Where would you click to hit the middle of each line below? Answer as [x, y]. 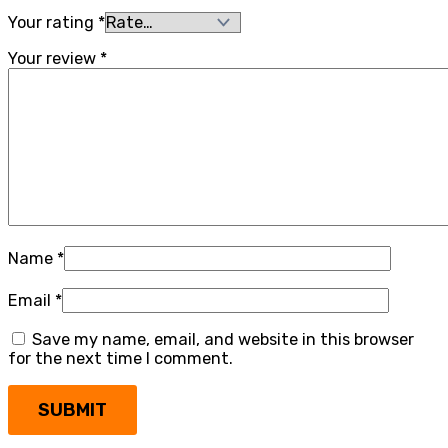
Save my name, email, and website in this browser [223, 340]
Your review [54, 58]
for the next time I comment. [120, 359]
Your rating [53, 22]
